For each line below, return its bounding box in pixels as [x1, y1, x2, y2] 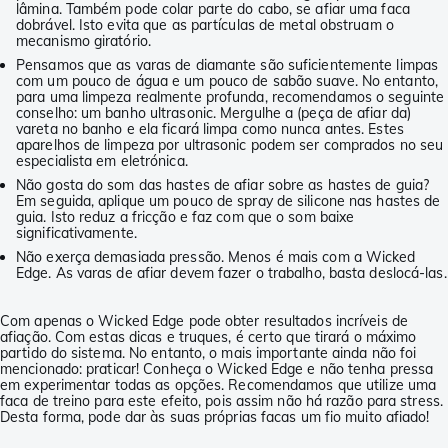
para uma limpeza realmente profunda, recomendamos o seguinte [16, 88, 445, 107]
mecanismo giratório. [16, 32, 151, 51]
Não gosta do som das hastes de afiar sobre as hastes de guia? [16, 176, 430, 195]
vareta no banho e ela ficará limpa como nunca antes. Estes [16, 120, 404, 139]
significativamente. [16, 224, 137, 243]
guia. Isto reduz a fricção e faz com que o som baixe [16, 208, 355, 227]
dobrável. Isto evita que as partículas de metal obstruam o [16, 16, 394, 35]
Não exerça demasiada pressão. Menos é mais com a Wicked [16, 248, 416, 267]
